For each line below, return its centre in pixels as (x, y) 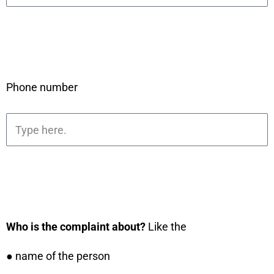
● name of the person (58, 256)
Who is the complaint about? (77, 227)
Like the (167, 227)
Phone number (42, 87)
